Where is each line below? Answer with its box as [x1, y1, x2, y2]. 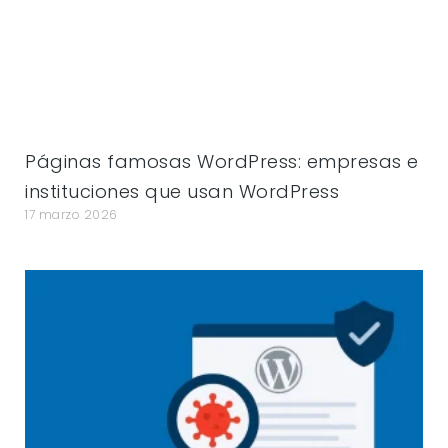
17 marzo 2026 [25, 205, 118, 223]
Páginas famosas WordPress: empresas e [25, 148, 419, 174]
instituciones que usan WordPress [25, 178, 340, 204]
